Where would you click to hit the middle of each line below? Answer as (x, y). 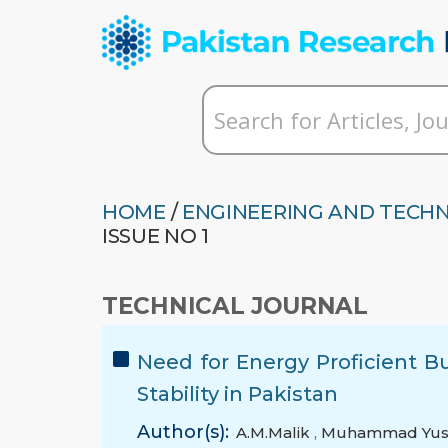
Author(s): (183, 432)
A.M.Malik (275, 433)
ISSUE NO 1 (155, 236)
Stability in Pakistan (237, 394)
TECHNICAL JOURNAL (235, 306)
